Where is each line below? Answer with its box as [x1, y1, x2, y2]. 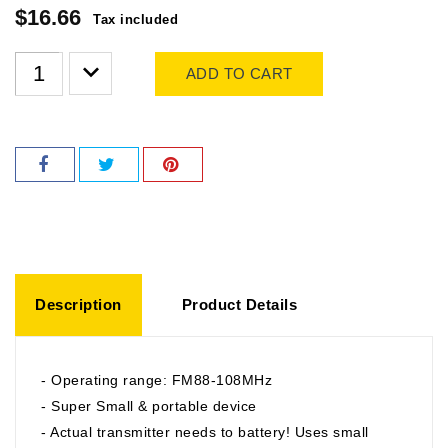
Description [35, 295, 122, 313]
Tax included [93, 11, 178, 27]
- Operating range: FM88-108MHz [41, 371, 272, 388]
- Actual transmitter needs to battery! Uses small [41, 423, 369, 440]
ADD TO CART [186, 64, 293, 82]
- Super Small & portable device [41, 397, 257, 414]
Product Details [181, 295, 297, 313]
